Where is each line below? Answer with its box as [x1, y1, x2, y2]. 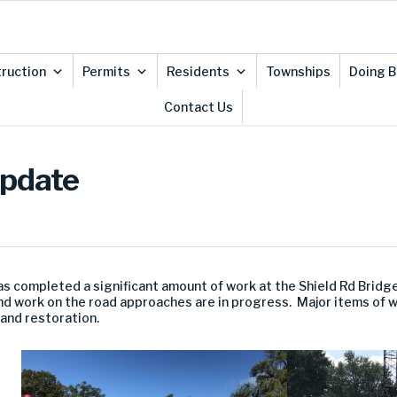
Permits [82, 64, 130, 79]
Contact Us [163, 99, 233, 114]
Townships [265, 64, 331, 79]
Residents [166, 64, 230, 79]
